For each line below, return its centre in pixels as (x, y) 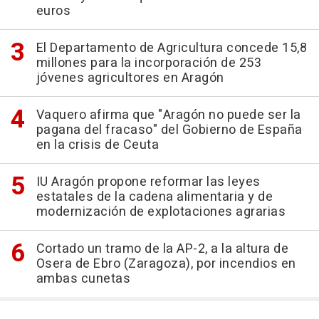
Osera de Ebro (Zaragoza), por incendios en (166, 264)
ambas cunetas (83, 279)
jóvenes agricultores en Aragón (130, 78)
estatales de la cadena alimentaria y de (154, 197)
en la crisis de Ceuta (97, 145)
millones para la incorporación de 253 (148, 63)
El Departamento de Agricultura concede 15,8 (171, 48)
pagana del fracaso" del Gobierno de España (169, 130)
